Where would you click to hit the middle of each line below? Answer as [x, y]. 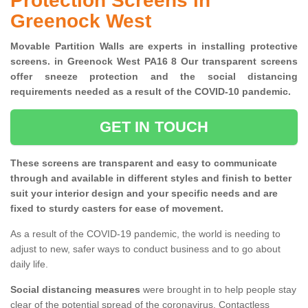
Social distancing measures [75, 290]
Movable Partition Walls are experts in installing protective [154, 46]
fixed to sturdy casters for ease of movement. [117, 209]
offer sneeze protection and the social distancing [154, 77]
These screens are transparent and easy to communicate [144, 163]
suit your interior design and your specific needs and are [144, 194]
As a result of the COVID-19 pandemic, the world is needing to [145, 234]
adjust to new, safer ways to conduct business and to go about [145, 249]
